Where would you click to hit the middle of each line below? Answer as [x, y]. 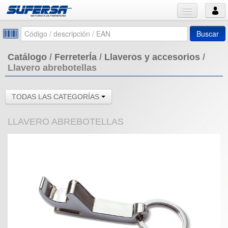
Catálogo [27, 57]
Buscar [208, 34]
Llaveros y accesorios [152, 57]
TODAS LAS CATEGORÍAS [56, 97]
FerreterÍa [76, 57]
